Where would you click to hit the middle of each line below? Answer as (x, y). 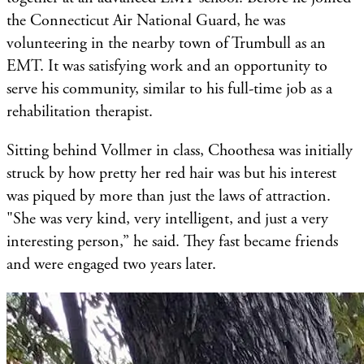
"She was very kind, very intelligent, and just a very (167, 219)
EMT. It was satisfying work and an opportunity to (167, 66)
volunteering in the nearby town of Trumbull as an (166, 43)
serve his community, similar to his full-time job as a (169, 89)
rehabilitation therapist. (82, 111)
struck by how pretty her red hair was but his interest (171, 173)
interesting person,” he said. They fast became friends (172, 241)
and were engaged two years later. (111, 264)
